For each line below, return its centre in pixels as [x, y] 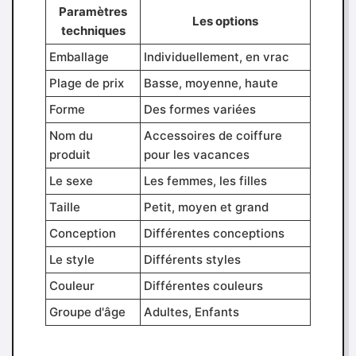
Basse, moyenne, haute [211, 83]
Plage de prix [87, 83]
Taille [65, 207]
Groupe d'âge [87, 312]
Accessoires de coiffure [213, 135]
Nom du [71, 135]
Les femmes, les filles [205, 181]
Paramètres [93, 12]
